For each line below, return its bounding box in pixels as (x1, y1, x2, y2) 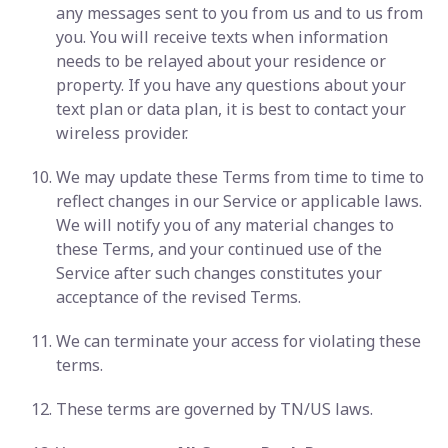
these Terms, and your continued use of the (56, 238, 382, 260)
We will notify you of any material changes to (56, 214, 394, 236)
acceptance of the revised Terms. (56, 286, 301, 308)
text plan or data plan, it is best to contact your (56, 98, 406, 120)
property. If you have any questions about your (56, 74, 406, 96)
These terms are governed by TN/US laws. (56, 398, 373, 420)
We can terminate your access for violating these (56, 330, 421, 352)
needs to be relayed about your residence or (56, 50, 386, 72)
